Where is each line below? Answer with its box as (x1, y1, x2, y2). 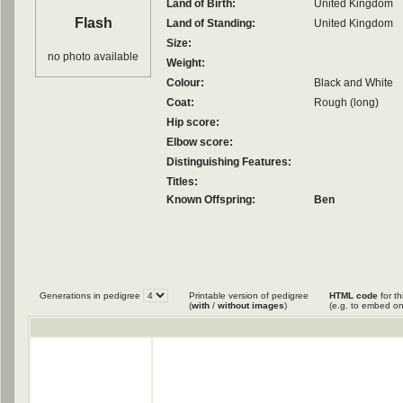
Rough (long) (314, 96, 379, 109)
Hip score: (166, 116, 219, 129)
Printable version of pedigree (189, 291, 309, 300)
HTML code (329, 291, 378, 300)
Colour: (166, 76, 204, 89)
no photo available (48, 50, 139, 63)
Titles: (166, 175, 198, 188)
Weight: (166, 57, 205, 69)
